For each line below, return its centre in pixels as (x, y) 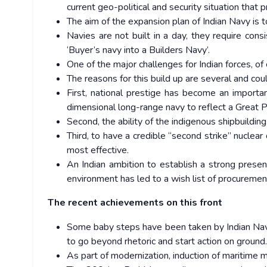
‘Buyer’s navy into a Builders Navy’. (139, 50)
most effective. (98, 150)
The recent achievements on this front (135, 203)
